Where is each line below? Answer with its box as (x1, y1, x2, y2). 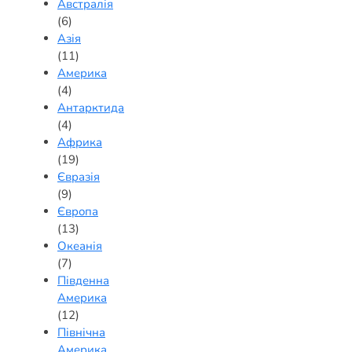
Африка (57, 134, 102, 150)
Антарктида (57, 100, 124, 115)
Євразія (57, 169, 100, 185)
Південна (57, 273, 109, 288)
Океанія (57, 238, 102, 254)
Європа (57, 203, 98, 219)
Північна (57, 324, 105, 340)
